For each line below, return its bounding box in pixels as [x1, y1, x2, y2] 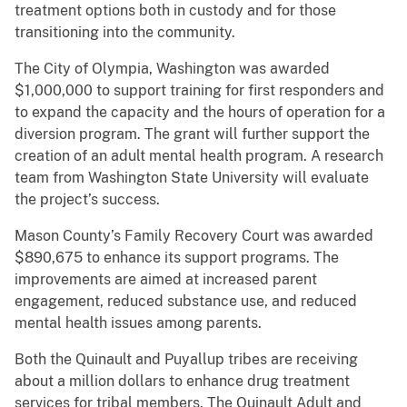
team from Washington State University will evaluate [15, 169, 369, 187]
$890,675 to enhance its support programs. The [15, 249, 339, 267]
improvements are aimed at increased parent [15, 271, 317, 289]
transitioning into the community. [15, 24, 235, 42]
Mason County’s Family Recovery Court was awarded [15, 227, 373, 245]
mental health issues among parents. [15, 314, 262, 333]
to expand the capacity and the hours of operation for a [15, 104, 385, 122]
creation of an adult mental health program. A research [15, 147, 383, 165]
